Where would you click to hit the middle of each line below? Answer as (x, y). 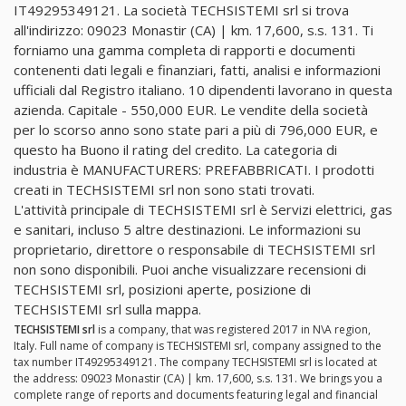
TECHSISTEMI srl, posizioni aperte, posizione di (162, 289)
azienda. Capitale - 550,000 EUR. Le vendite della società (191, 109)
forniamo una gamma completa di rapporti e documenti (184, 49)
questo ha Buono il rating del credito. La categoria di (175, 149)
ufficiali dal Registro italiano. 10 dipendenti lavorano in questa (203, 89)
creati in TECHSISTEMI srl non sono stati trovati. (164, 189)
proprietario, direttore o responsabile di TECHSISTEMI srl (194, 249)
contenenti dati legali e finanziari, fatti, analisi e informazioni (197, 69)
